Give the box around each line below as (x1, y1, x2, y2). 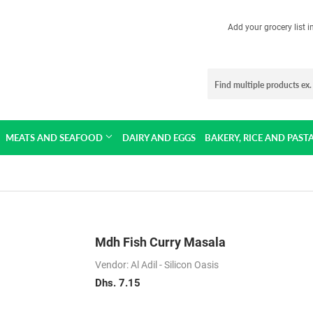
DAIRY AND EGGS (122, 132, 196, 143)
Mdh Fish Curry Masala (95, 235, 226, 249)
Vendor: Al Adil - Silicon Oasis (95, 259, 219, 270)
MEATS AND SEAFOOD (5, 132, 105, 143)
